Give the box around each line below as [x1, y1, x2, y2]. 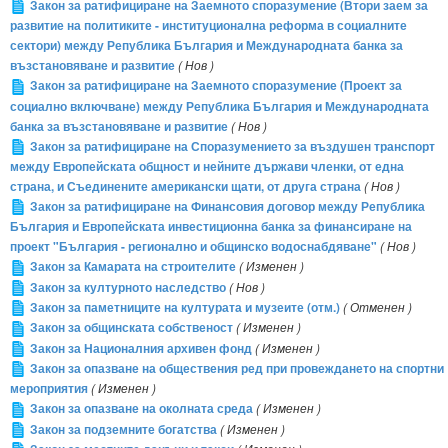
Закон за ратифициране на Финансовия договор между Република [30, 197, 425, 215]
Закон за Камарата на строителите [30, 258, 236, 276]
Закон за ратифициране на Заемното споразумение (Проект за [30, 77, 402, 95]
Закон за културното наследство [30, 278, 226, 296]
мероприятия [10, 380, 88, 398]
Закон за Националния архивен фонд [30, 339, 252, 357]
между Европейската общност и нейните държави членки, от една [10, 157, 404, 175]
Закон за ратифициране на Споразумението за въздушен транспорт [30, 137, 435, 155]
